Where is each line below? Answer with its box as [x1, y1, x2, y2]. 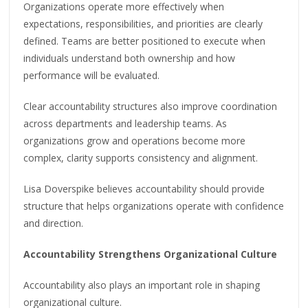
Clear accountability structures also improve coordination [23, 100, 278, 113]
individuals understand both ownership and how [23, 52, 236, 65]
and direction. [23, 217, 84, 230]
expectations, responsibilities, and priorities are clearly [23, 17, 263, 31]
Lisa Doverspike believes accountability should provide [23, 182, 265, 196]
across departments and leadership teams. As [23, 117, 228, 131]
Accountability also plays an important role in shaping [23, 278, 261, 292]
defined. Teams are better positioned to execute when [23, 34, 266, 48]
